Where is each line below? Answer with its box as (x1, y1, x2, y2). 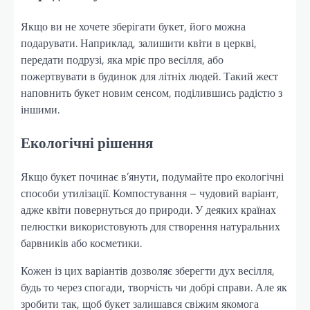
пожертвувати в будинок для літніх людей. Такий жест (21, 68, 278, 85)
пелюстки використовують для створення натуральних (21, 218, 280, 235)
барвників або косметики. (21, 235, 142, 251)
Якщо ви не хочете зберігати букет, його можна (21, 18, 246, 35)
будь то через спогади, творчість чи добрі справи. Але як (21, 279, 287, 295)
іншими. (21, 101, 60, 118)
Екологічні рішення (21, 131, 153, 154)
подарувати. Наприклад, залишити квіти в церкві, (21, 35, 257, 52)
